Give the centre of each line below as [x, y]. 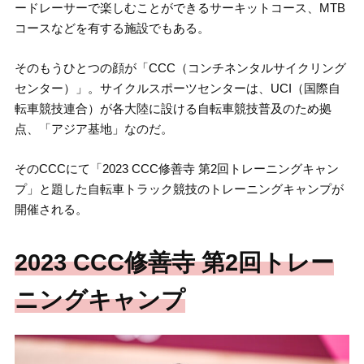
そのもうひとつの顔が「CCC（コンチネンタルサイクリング [180, 68]
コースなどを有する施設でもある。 [112, 28]
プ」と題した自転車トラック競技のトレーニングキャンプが [179, 189]
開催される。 [51, 210]
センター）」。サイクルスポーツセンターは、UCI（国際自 [177, 89]
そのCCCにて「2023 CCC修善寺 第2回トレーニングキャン [176, 169]
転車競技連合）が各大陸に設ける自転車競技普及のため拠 [173, 109]
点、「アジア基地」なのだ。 [93, 129]
